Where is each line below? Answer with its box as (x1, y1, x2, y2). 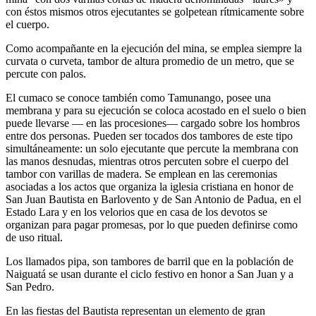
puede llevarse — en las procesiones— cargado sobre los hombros (6, 117, 300, 130)
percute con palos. (6, 68, 86, 80)
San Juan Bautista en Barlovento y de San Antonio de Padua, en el (6, 193, 301, 206)
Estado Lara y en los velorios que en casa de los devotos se (6, 206, 267, 219)
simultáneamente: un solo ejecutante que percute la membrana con (6, 142, 298, 155)
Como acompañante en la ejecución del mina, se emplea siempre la (6, 42, 302, 55)
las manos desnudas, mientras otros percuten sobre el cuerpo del (6, 155, 288, 168)
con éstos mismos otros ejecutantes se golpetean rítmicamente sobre (6, 6, 304, 18)
